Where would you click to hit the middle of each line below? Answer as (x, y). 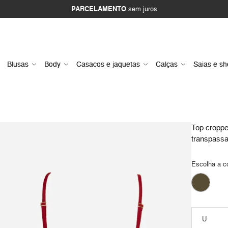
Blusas (18, 64)
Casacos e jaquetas (108, 64)
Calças (167, 64)
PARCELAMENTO (98, 9)
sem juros (141, 9)
